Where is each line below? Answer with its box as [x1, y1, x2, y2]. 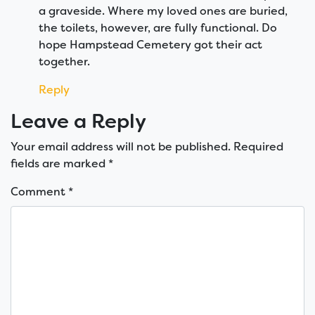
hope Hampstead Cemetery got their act [39, 37, 262, 53]
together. [39, 54, 90, 70]
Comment [11, 184, 68, 200]
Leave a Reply [11, 108, 146, 135]
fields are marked [11, 156, 108, 172]
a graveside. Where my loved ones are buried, [39, 4, 288, 19]
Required [233, 139, 283, 155]
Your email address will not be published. [11, 139, 231, 155]
